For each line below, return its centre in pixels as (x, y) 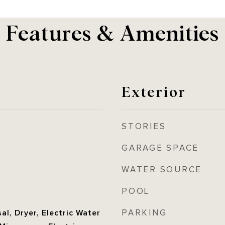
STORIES (144, 127)
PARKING (144, 213)
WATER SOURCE (162, 170)
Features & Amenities (113, 31)
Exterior (154, 91)
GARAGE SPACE (160, 148)
